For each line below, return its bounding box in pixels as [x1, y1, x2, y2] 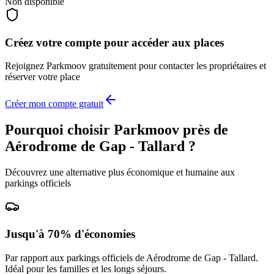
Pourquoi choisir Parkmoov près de [5, 122, 228, 138]
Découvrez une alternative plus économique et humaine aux [5, 167, 235, 178]
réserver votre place [5, 72, 80, 83]
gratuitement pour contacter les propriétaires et [86, 61, 266, 72]
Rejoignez [5, 61, 46, 72]
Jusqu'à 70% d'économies [5, 228, 135, 240]
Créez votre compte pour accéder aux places [5, 35, 224, 49]
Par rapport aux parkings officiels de [5, 252, 146, 263]
